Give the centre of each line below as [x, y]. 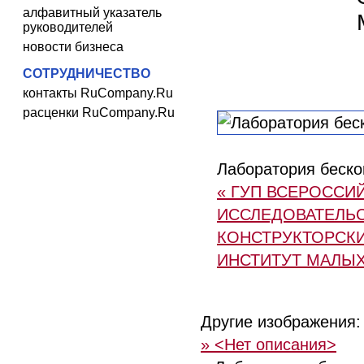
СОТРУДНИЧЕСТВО [87, 74]
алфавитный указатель [92, 13]
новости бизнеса [73, 47]
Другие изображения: [281, 322]
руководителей [68, 27]
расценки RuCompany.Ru [99, 113]
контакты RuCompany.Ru [98, 93]
